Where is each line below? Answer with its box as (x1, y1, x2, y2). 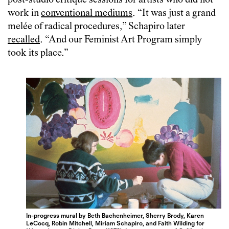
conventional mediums (41, 8, 132, 19)
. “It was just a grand (132, 8, 216, 19)
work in (8, 8, 41, 19)
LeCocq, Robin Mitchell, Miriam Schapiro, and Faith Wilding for (26, 219, 205, 227)
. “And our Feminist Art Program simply (40, 34, 202, 45)
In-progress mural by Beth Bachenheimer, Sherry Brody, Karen (26, 211, 204, 219)
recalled (8, 34, 40, 45)
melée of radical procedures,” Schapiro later (8, 21, 185, 32)
